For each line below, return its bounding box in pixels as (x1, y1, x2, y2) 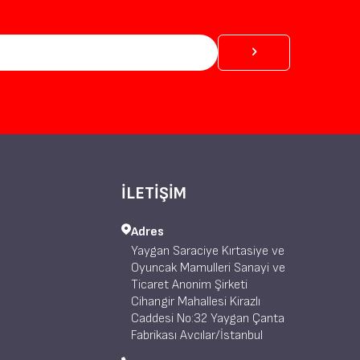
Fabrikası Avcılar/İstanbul (131, 327, 263, 343)
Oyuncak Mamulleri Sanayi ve (131, 260, 285, 276)
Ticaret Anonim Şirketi (131, 276, 247, 292)
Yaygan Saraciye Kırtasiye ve (131, 243, 284, 259)
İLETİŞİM (121, 182, 186, 203)
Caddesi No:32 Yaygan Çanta (131, 310, 284, 326)
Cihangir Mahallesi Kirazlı (131, 293, 260, 309)
